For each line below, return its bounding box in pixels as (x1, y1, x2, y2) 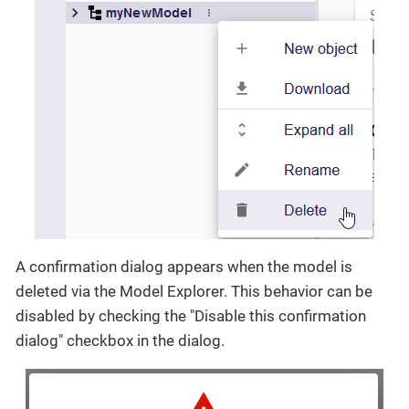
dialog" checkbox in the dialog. (16, 331, 225, 351)
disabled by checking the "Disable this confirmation (16, 307, 366, 326)
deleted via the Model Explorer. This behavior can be (16, 282, 372, 301)
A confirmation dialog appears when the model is (16, 257, 352, 277)
